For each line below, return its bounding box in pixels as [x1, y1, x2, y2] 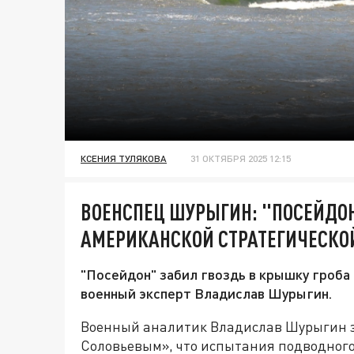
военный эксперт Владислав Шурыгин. [81, 284, 332, 303]
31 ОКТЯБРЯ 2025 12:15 [190, 153, 291, 165]
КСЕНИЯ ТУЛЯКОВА [81, 153, 167, 165]
